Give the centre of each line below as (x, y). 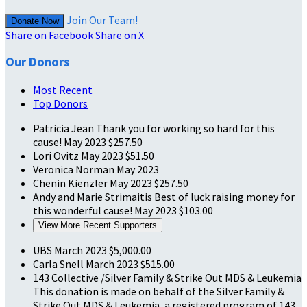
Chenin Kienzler (71, 183)
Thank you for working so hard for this (185, 128)
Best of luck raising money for (224, 197)
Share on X (120, 35)
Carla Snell (59, 264)
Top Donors (60, 104)
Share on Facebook (49, 35)
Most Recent (63, 90)
